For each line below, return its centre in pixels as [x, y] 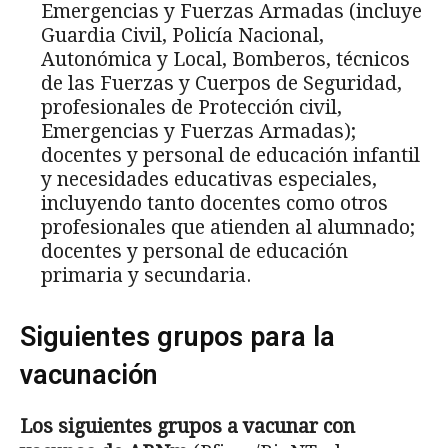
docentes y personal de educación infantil [230, 155]
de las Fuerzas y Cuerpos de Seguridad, [221, 83]
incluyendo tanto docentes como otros [214, 203]
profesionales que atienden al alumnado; [228, 227]
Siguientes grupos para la [177, 336]
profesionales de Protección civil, [191, 107]
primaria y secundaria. [146, 275]
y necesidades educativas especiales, [209, 179]
